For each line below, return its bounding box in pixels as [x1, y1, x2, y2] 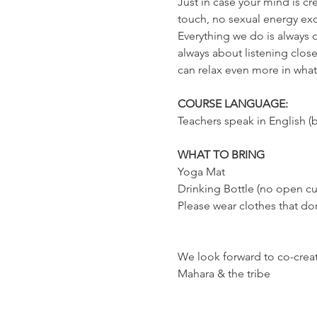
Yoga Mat [177, 165, 225, 178]
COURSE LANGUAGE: [177, 97, 288, 110]
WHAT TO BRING [177, 148, 265, 161]
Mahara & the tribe [177, 267, 270, 280]
